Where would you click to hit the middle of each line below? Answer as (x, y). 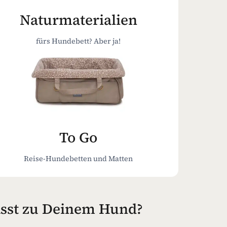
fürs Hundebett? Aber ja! (79, 41)
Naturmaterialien (78, 20)
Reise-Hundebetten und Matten (79, 158)
